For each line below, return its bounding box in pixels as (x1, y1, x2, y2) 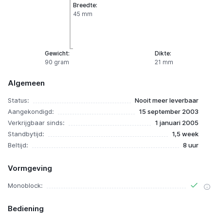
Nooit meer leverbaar (135, 96, 199, 104)
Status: (8, 96, 29, 104)
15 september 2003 (139, 108, 199, 115)
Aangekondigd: (8, 108, 54, 115)
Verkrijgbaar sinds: (8, 119, 65, 127)
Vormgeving (8, 163, 52, 173)
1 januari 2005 (155, 119, 199, 127)
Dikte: (155, 50, 171, 57)
